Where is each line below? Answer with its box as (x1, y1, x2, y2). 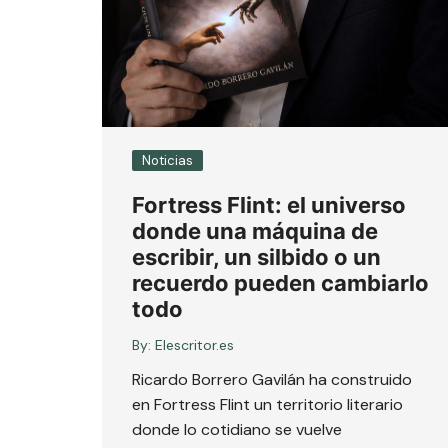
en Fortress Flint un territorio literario (132, 393, 403, 415)
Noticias (142, 151, 193, 169)
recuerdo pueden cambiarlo (132, 269, 429, 296)
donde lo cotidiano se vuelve (132, 418, 342, 440)
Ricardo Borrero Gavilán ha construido (132, 368, 412, 390)
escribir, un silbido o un (132, 243, 381, 270)
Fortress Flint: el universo (132, 191, 406, 218)
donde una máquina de (132, 217, 378, 244)
